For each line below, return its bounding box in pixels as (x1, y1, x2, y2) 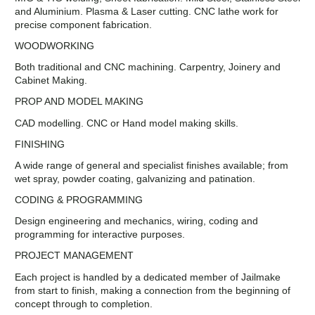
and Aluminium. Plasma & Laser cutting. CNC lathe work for (15, 5, 278, 17)
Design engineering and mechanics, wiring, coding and (15, 215, 258, 227)
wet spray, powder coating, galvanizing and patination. (15, 172, 258, 184)
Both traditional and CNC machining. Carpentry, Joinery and (15, 61, 281, 73)
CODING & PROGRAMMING (15, 194, 146, 206)
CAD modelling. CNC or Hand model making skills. (15, 117, 241, 129)
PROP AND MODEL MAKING (15, 96, 143, 108)
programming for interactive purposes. (15, 229, 188, 240)
